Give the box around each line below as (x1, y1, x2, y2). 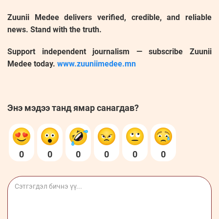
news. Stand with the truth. (7, 24, 102, 34)
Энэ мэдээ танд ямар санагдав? (7, 102, 139, 113)
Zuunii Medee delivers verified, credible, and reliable (7, 12, 212, 22)
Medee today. (7, 59, 57, 68)
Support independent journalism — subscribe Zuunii (7, 46, 212, 56)
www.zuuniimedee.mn (57, 59, 136, 68)
